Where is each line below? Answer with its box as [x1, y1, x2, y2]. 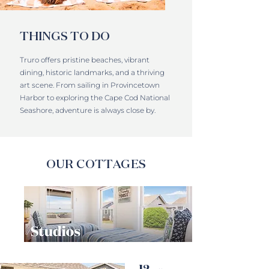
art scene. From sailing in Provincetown [20, 80, 160, 89]
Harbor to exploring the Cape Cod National [20, 93, 170, 102]
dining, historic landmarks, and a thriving [20, 68, 165, 77]
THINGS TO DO [20, 28, 110, 44]
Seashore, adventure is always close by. [20, 106, 156, 115]
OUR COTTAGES [46, 156, 147, 172]
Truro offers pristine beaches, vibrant [20, 55, 150, 64]
